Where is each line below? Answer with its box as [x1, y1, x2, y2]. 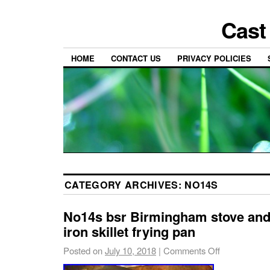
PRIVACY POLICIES [177, 52, 251, 64]
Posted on [63, 244, 102, 257]
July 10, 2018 [105, 244, 156, 257]
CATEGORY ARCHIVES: [64, 178, 185, 192]
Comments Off [163, 244, 220, 257]
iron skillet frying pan [63, 222, 195, 242]
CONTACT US [111, 52, 161, 64]
